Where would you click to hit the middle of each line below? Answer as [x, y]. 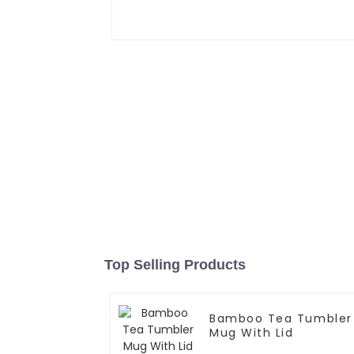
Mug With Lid [252, 333]
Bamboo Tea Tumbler [281, 319]
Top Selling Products [175, 265]
